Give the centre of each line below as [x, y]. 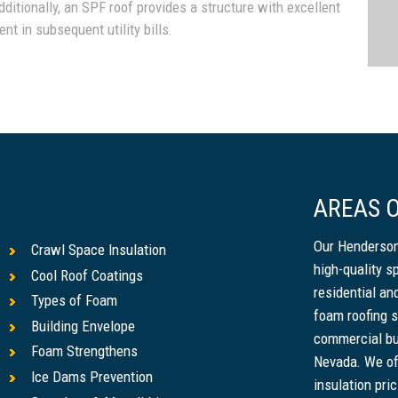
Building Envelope [83, 326]
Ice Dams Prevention [92, 377]
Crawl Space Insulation [99, 250]
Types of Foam [74, 301]
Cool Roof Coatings [87, 275]
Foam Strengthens [84, 351]
